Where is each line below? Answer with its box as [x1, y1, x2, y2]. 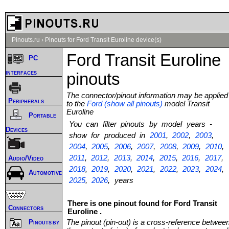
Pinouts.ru [12, 36, 40, 43]
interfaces [6, 68, 37, 76]
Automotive [29, 169, 62, 177]
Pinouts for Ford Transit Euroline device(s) [45, 36, 162, 43]
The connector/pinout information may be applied [66, 91, 228, 100]
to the [66, 99, 87, 108]
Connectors [8, 203, 43, 212]
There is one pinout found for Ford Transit [67, 199, 217, 208]
